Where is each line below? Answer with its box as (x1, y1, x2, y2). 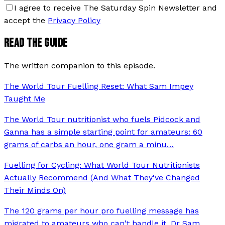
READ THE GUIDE (4, 35, 68, 50)
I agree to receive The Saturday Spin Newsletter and (14, 3, 217, 13)
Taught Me (4, 93, 45, 103)
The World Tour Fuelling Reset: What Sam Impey (4, 81, 193, 91)
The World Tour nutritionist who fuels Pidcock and (4, 114, 200, 124)
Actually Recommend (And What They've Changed (4, 172, 200, 182)
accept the (4, 15, 45, 25)
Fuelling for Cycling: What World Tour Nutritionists (4, 160, 200, 170)
